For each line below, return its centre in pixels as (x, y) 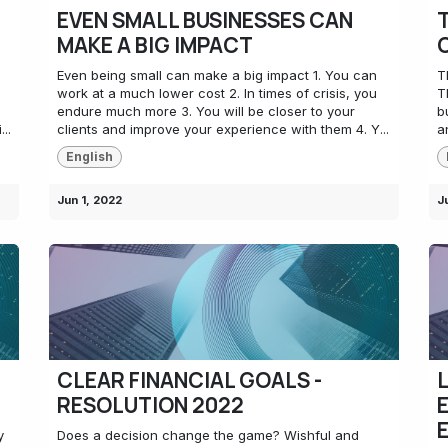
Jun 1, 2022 (89, 200)
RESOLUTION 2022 (150, 404)
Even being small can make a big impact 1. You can (217, 75)
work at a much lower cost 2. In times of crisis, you (217, 93)
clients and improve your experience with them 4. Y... (223, 129)
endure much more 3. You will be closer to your (206, 111)
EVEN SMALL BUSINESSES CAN (205, 20)
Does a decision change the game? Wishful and (208, 434)
